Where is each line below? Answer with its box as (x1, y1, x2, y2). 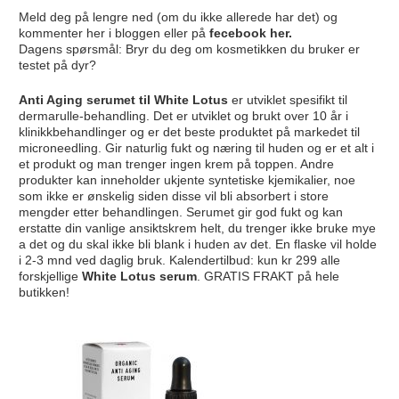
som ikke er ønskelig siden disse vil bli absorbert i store (18, 188, 329, 203)
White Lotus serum (81, 268, 197, 283)
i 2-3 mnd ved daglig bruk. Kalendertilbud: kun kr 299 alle (18, 252, 340, 267)
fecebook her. (208, 25, 292, 40)
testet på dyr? (18, 57, 96, 72)
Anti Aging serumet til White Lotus (18, 92, 228, 107)
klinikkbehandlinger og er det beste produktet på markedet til (18, 124, 360, 139)
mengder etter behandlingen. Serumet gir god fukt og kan (18, 204, 343, 219)
